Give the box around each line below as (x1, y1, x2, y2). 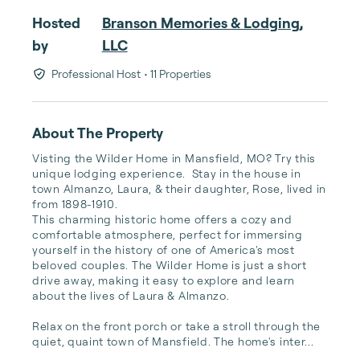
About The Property (32, 124, 163, 141)
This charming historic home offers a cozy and (32, 212, 292, 226)
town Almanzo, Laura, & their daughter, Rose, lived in (32, 182, 327, 195)
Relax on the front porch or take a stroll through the (32, 319, 321, 333)
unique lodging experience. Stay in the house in (32, 166, 301, 180)
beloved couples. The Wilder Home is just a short (32, 258, 307, 272)
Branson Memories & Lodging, (101, 14, 303, 31)
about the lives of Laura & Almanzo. (32, 288, 230, 302)
